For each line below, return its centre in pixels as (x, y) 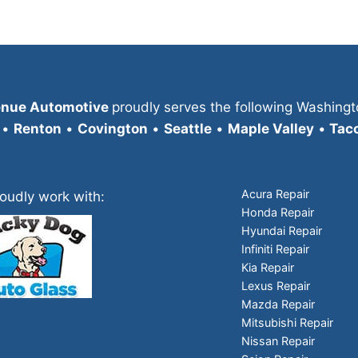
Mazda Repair (278, 304)
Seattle (187, 129)
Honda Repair (278, 212)
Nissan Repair (278, 340)
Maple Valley (270, 129)
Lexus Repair (276, 285)
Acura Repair (276, 193)
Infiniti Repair (276, 249)
